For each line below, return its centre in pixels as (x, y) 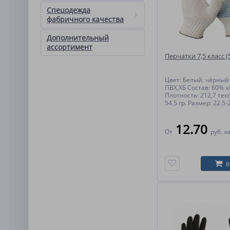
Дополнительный (78, 38)
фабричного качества (85, 19)
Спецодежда (69, 10)
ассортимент (70, 47)
